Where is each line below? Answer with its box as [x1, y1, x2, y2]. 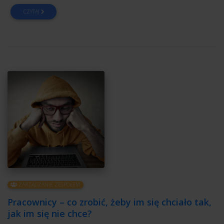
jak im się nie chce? [7, 207, 92, 219]
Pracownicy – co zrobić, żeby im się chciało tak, [7, 196, 211, 208]
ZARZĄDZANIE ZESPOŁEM [17, 181, 80, 188]
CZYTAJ [23, 8, 41, 15]
